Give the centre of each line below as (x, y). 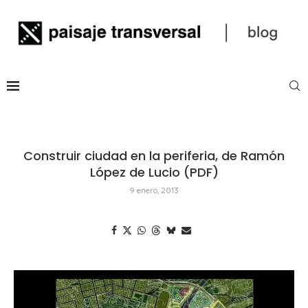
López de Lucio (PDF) (154, 172)
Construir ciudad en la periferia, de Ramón (154, 155)
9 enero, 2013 (154, 190)
